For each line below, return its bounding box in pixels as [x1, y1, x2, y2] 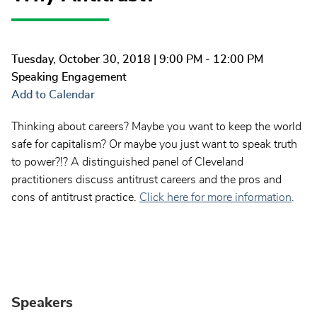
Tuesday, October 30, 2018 [11, 54, 151, 66]
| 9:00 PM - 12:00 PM [151, 54, 263, 66]
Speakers [11, 296, 73, 311]
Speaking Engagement [11, 71, 127, 83]
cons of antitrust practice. [11, 192, 139, 204]
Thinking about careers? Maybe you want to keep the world [11, 121, 301, 133]
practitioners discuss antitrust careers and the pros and [11, 174, 282, 186]
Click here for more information [139, 192, 292, 204]
